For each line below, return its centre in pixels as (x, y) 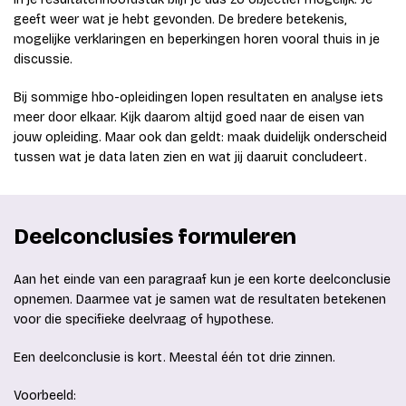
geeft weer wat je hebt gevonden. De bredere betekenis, (180, 20)
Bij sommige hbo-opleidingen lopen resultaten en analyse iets (198, 98)
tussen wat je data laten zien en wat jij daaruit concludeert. (190, 158)
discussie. (43, 60)
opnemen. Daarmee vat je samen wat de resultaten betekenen (200, 300)
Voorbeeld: (45, 396)
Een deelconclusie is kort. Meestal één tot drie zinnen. (174, 358)
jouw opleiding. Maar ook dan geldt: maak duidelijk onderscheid (200, 138)
